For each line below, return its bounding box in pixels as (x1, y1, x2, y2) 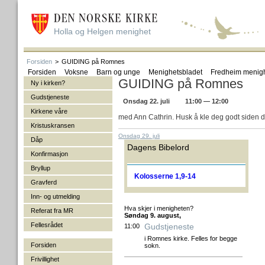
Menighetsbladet (148, 68, 202, 76)
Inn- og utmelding (31, 193, 80, 200)
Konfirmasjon (31, 150, 68, 157)
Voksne (64, 68, 88, 76)
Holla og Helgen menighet (54, 27, 151, 36)
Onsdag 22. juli (123, 98, 170, 105)
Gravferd (31, 179, 57, 186)
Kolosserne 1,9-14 (134, 172, 196, 180)
